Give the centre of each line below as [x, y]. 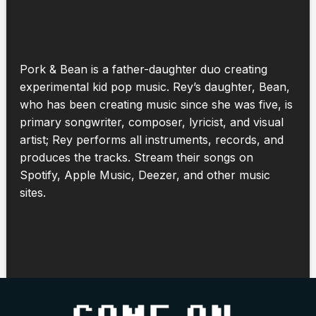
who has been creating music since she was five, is [156, 104]
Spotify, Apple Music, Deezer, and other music [145, 175]
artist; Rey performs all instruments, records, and [151, 139]
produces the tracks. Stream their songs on [136, 157]
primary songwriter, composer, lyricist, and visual [151, 122]
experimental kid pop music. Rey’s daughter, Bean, [154, 86]
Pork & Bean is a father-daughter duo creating [143, 69]
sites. [32, 192]
